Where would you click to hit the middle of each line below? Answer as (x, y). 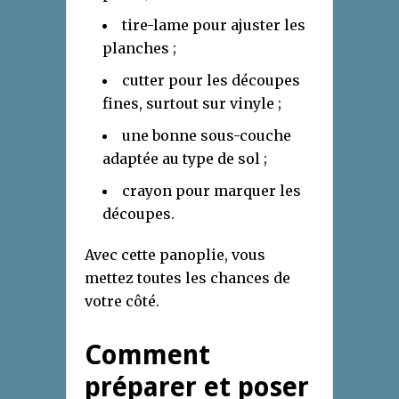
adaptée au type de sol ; (185, 159)
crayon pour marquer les (212, 191)
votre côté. (122, 301)
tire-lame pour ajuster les (214, 25)
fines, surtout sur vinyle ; (192, 104)
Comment (147, 355)
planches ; (139, 49)
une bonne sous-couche (207, 136)
